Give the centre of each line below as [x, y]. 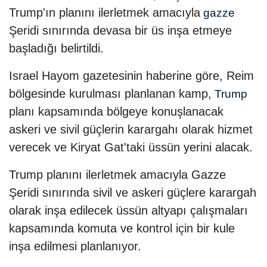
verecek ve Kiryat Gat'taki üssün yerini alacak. [131, 147]
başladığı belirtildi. [56, 48]
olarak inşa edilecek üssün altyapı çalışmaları [128, 210]
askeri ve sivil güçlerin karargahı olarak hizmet [131, 129]
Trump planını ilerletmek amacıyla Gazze [117, 174]
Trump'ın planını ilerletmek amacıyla [105, 12]
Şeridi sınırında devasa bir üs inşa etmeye [120, 30]
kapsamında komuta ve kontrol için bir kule [122, 228]
